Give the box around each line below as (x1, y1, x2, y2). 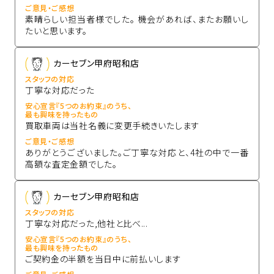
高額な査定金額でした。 (24, 157, 117, 170)
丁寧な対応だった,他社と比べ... (24, 217, 148, 229)
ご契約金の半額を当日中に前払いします (24, 252, 181, 265)
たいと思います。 (24, 24, 87, 37)
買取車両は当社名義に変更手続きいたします (24, 119, 199, 131)
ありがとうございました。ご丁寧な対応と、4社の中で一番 (24, 146, 249, 158)
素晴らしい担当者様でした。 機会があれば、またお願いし (24, 12, 249, 25)
